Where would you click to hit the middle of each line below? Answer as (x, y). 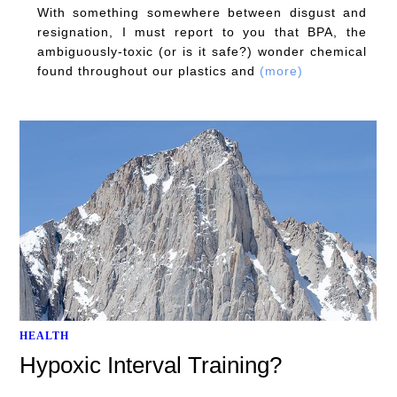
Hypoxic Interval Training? (151, 366)
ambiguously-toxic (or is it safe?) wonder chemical (202, 51)
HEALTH (44, 336)
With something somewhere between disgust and (202, 12)
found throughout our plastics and (148, 70)
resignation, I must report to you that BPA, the (202, 31)
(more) (281, 70)
